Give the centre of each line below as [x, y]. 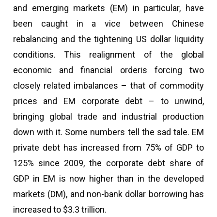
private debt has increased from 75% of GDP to [108, 147]
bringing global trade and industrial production [108, 116]
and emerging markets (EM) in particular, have [108, 8]
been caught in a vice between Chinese [108, 23]
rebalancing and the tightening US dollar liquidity [108, 39]
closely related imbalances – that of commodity [108, 85]
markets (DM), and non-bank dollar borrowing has [108, 194]
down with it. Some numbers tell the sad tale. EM [108, 132]
